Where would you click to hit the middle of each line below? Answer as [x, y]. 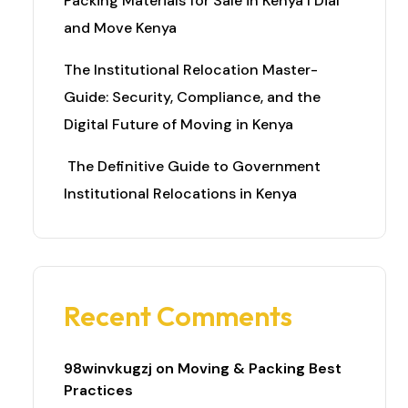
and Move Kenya [120, 28]
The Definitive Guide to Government [192, 166]
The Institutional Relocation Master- [191, 70]
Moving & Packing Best [260, 368]
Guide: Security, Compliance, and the [192, 97]
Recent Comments [178, 316]
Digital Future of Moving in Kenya [178, 124]
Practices [98, 390]
